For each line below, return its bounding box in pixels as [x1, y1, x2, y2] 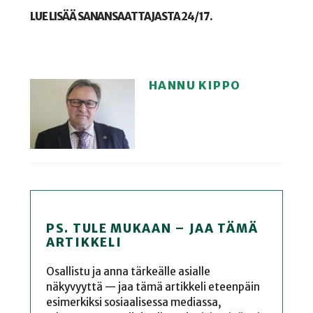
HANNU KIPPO [148, 78, 241, 93]
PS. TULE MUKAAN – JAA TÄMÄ [46, 220, 259, 236]
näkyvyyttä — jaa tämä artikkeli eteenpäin [46, 279, 261, 293]
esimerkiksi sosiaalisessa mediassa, [46, 295, 222, 309]
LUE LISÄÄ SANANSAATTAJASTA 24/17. [29, 10, 213, 24]
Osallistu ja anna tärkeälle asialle [46, 264, 211, 278]
